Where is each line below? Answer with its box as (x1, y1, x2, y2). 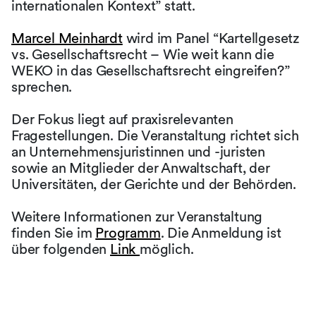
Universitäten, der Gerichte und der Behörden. (11, 176, 296, 193)
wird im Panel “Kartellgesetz (122, 30, 300, 47)
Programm (95, 224, 161, 242)
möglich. (140, 241, 194, 258)
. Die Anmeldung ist (160, 224, 281, 242)
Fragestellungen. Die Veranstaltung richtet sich (11, 127, 299, 145)
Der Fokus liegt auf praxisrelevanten (11, 111, 233, 128)
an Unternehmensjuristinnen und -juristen (11, 143, 265, 161)
